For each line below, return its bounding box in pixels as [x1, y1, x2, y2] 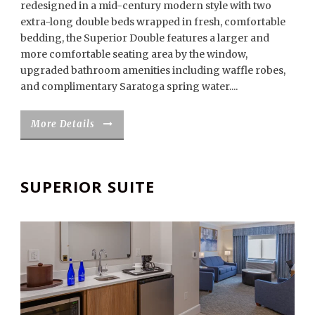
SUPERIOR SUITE [20, 175, 155, 197]
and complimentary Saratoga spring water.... [20, 80, 238, 94]
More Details [31, 118, 95, 131]
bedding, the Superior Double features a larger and [20, 32, 269, 45]
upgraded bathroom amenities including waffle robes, [20, 64, 285, 77]
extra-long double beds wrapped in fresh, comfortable [20, 15, 285, 29]
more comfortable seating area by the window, [20, 48, 247, 61]
